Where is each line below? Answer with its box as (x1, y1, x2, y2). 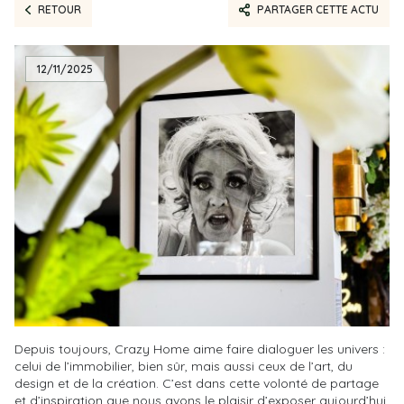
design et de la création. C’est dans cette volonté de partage (14, 374, 379, 391)
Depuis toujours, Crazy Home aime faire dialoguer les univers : (14, 340, 385, 357)
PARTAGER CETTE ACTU (257, 2, 379, 16)
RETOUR (37, 2, 81, 16)
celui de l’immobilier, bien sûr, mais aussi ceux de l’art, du (14, 357, 353, 374)
